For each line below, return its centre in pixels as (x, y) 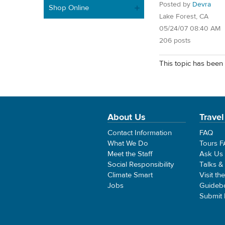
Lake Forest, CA (184, 17)
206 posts (175, 41)
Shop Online (69, 8)
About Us (127, 117)
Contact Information (140, 133)
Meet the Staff (130, 154)
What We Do (128, 143)
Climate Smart (130, 175)
